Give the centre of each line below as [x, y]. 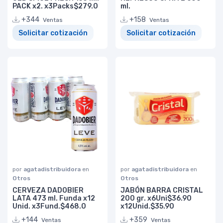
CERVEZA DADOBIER [48, 191]
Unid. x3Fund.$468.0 [49, 207]
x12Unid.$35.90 [147, 207]
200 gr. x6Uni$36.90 [156, 199]
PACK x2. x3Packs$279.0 [55, 6]
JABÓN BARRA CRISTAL [162, 191]
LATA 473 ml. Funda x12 [54, 199]
